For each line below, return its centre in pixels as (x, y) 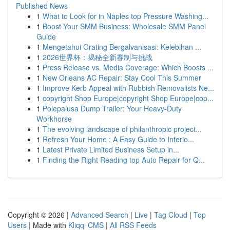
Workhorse (54, 119)
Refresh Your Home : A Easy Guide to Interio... (118, 139)
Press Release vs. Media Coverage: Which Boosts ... (128, 67)
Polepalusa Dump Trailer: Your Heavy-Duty (112, 108)
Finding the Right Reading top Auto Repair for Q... (124, 160)
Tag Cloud (171, 215)
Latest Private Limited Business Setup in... (111, 149)
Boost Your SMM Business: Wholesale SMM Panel (124, 26)
